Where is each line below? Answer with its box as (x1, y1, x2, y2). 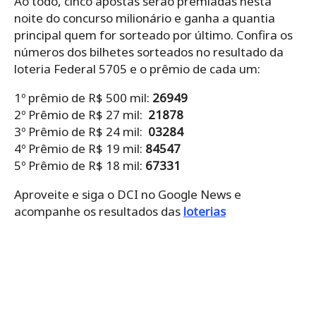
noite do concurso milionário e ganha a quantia (14, 9, 275, 26)
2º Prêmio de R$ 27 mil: (14, 106, 145, 123)
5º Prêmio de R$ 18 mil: (14, 157, 145, 174)
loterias (183, 202, 226, 219)
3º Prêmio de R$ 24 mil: (14, 123, 148, 140)
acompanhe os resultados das (14, 202, 183, 219)
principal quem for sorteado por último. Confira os (14, 26, 293, 43)
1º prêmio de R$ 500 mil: (14, 89, 152, 106)
